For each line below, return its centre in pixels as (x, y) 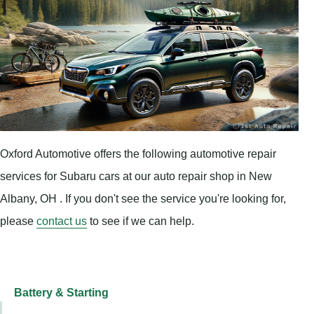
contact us (62, 220)
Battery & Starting (61, 292)
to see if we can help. (141, 220)
